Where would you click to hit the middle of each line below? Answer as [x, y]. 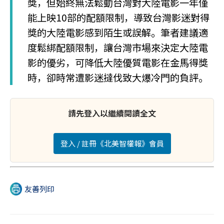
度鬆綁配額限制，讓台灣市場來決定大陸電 [118, 47]
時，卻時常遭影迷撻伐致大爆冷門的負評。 [118, 77]
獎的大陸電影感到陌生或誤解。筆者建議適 [118, 32]
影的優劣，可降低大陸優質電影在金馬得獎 [118, 62]
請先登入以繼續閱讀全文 [112, 113]
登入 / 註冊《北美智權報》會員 [112, 143]
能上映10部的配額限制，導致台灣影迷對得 [118, 17]
